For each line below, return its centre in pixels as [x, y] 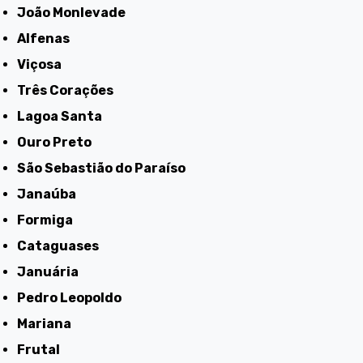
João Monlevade [76, 13]
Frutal [43, 350]
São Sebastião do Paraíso [106, 169]
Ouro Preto [60, 143]
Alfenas [48, 39]
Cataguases [63, 246]
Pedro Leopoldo [74, 298]
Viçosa [44, 65]
